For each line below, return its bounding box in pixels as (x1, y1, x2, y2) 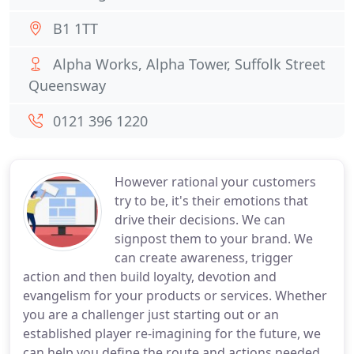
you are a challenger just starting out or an (23, 306, 279, 323)
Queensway (28, 76, 106, 95)
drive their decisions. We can (115, 211, 285, 228)
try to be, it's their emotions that (115, 192, 308, 209)
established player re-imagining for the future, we (23, 325, 321, 342)
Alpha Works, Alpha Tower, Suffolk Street (53, 55, 326, 73)
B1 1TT (53, 19, 98, 38)
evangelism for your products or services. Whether (23, 287, 327, 304)
